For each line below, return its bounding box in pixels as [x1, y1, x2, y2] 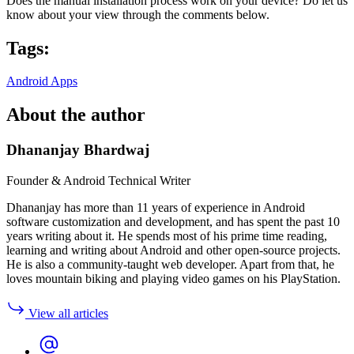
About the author [6, 104, 145, 126]
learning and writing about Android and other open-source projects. [6, 243, 341, 257]
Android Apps [6, 74, 77, 88]
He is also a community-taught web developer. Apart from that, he [6, 257, 334, 271]
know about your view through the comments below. [6, 7, 269, 21]
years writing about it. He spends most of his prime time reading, [6, 228, 327, 243]
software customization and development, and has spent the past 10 [6, 214, 340, 228]
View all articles [28, 306, 108, 320]
